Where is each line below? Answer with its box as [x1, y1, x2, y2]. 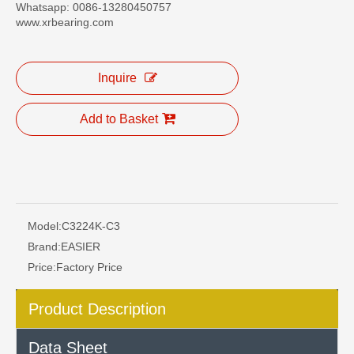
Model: [28, 220, 62, 232]
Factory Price [56, 261, 122, 273]
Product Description [28, 300, 166, 318]
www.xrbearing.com [16, 16, 114, 28]
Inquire [97, 71, 137, 85]
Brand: [28, 240, 61, 253]
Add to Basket [79, 112, 158, 126]
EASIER [61, 240, 100, 253]
